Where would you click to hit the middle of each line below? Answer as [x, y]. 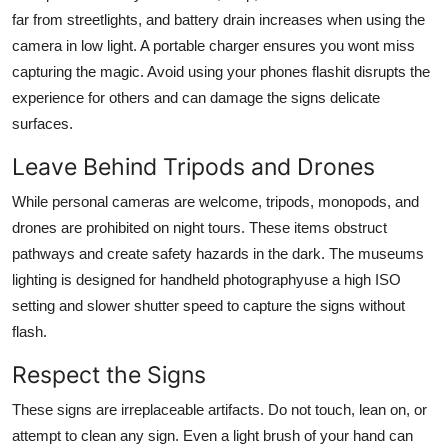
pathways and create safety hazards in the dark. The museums [218, 253]
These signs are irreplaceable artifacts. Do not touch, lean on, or [219, 409]
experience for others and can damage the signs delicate [196, 97]
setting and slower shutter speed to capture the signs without [208, 305]
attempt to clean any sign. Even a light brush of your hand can [212, 435]
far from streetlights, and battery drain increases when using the [218, 19]
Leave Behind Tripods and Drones [193, 166]
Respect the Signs [109, 374]
